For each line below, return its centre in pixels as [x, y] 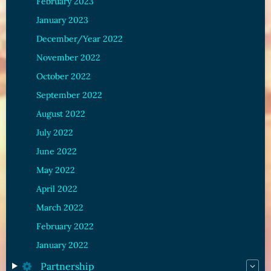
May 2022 [56, 170]
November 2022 [68, 57]
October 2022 [64, 76]
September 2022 [69, 95]
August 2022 [61, 113]
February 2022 [65, 226]
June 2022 [57, 151]
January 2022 [62, 245]
